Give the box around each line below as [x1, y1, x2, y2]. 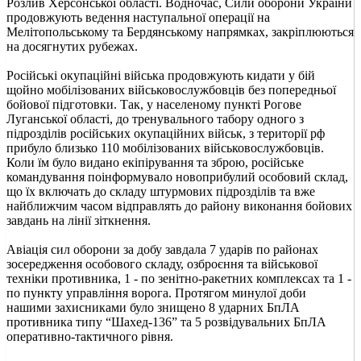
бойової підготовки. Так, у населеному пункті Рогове [6, 97, 301, 111]
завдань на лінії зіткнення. [6, 213, 151, 227]
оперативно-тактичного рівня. [6, 329, 173, 343]
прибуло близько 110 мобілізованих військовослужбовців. [6, 140, 324, 155]
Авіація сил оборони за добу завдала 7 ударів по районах [6, 242, 318, 256]
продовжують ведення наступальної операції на [6, 10, 270, 24]
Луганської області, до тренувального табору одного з [6, 111, 304, 126]
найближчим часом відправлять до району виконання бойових [6, 198, 352, 213]
